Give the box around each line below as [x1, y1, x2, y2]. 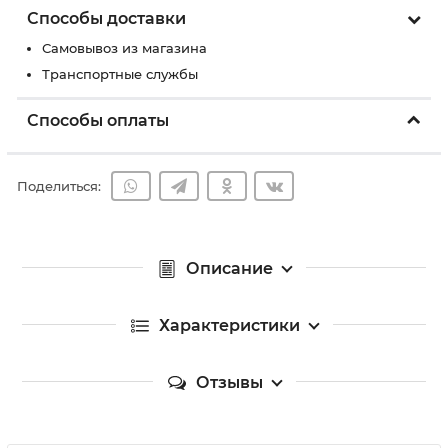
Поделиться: [17, 178, 101, 195]
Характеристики [158, 315, 300, 335]
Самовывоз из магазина [42, 40, 207, 56]
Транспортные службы [42, 66, 198, 82]
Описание [185, 258, 273, 278]
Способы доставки [27, 9, 186, 28]
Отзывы [195, 372, 263, 392]
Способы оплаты [27, 111, 169, 130]
